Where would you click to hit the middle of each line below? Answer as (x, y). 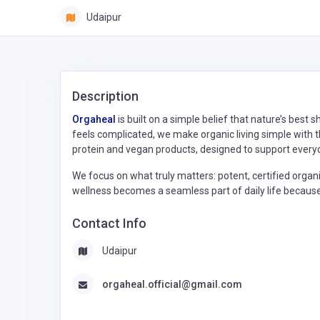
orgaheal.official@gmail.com (172, 284)
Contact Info (109, 223)
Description (105, 96)
